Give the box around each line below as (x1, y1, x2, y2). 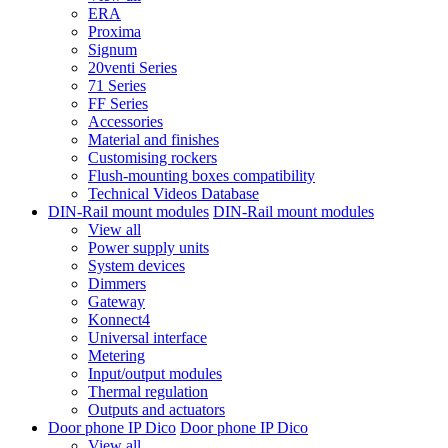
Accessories (88, 113, 163, 130)
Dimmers (88, 275, 146, 292)
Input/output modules (88, 365, 222, 382)
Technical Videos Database (88, 185, 259, 202)
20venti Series (88, 59, 177, 76)
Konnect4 (88, 311, 150, 328)
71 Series (88, 77, 146, 94)
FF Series (88, 95, 148, 112)
